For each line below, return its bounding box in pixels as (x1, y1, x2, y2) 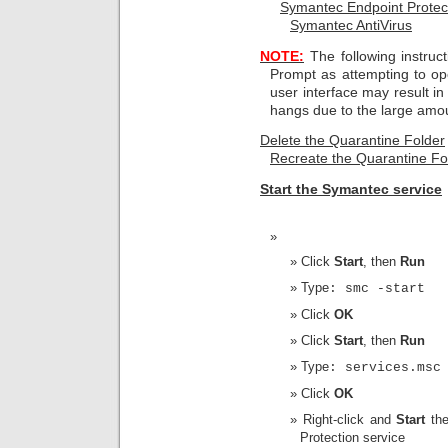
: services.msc (329, 360, 441, 376)
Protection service (300, 430, 405, 446)
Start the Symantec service (260, 180, 442, 197)
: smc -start (329, 281, 425, 297)
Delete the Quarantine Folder (260, 132, 445, 149)
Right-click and (302, 412, 397, 428)
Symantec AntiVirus (290, 16, 412, 33)
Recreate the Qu (270, 150, 375, 167)
